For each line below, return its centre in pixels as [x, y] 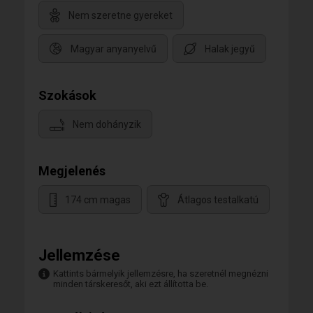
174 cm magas [98, 200]
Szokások [67, 95]
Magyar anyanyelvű [114, 49]
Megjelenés [72, 171]
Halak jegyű [230, 49]
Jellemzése [79, 255]
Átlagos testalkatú [218, 200]
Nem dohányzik [107, 125]
